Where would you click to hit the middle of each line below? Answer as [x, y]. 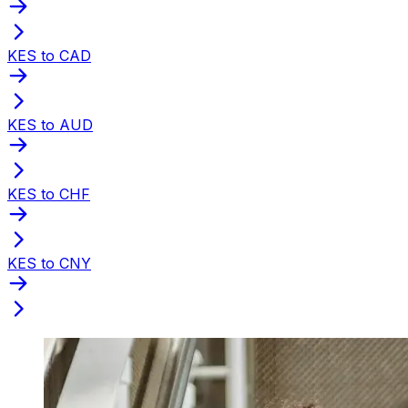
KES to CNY [49, 263]
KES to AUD [50, 124]
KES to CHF [49, 194]
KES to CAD [49, 55]
